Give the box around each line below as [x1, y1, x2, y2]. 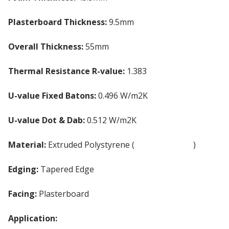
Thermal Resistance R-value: [8, 65, 125, 77]
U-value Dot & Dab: [8, 114, 85, 126]
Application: [8, 212, 57, 224]
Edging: [8, 163, 38, 175]
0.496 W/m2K [96, 89, 148, 101]
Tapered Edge [38, 163, 94, 175]
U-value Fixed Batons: [8, 89, 96, 101]
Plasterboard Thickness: [8, 16, 107, 28]
